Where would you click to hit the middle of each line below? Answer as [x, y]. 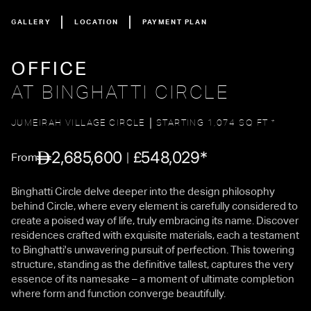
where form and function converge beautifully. [118, 293]
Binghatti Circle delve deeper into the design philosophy [143, 191]
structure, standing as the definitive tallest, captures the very [152, 264]
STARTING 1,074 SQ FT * [216, 123]
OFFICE [50, 68]
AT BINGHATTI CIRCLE [120, 92]
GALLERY [31, 22]
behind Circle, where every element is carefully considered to [154, 206]
